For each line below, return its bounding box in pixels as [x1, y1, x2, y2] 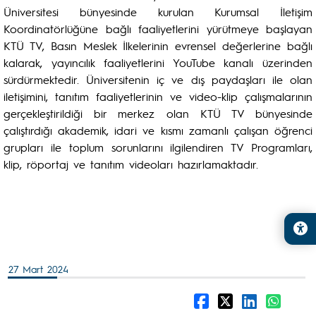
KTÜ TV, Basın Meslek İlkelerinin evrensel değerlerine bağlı [4, 38, 312, 53]
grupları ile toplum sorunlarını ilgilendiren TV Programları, [4, 140, 312, 154]
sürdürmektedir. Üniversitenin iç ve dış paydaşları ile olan [4, 72, 312, 87]
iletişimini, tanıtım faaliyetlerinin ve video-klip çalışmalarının [4, 89, 312, 104]
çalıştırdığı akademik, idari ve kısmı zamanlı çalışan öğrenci [4, 123, 312, 138]
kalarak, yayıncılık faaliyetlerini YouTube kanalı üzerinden [4, 55, 312, 70]
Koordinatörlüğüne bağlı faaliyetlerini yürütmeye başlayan [4, 21, 312, 36]
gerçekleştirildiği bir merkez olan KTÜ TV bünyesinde [4, 106, 312, 121]
